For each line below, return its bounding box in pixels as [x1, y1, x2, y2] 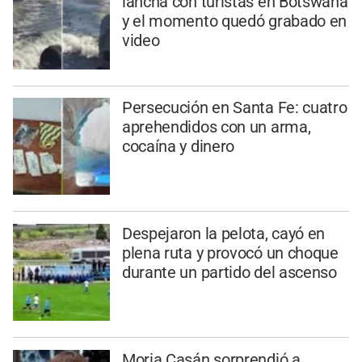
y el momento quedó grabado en [121, 11, 347, 31]
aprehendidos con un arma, [121, 117, 311, 137]
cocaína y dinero [121, 137, 235, 157]
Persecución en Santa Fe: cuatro [121, 98, 347, 118]
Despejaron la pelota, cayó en [121, 224, 326, 244]
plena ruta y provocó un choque [121, 243, 339, 263]
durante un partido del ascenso [121, 263, 337, 283]
